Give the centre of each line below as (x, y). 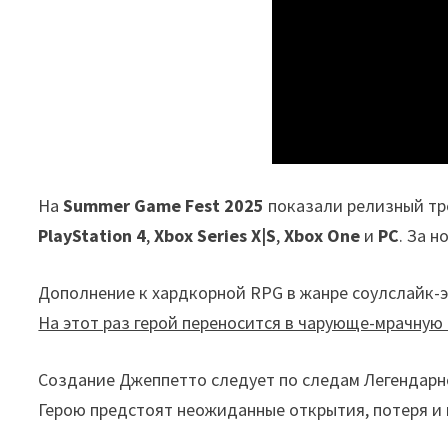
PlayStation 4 (92, 235)
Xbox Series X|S (215, 235)
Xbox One (322, 235)
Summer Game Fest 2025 (164, 205)
